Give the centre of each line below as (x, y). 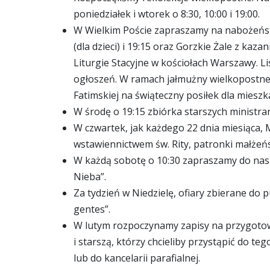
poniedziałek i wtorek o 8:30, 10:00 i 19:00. (167, 14)
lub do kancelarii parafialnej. (137, 258)
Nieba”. (90, 177)
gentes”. (92, 209)
